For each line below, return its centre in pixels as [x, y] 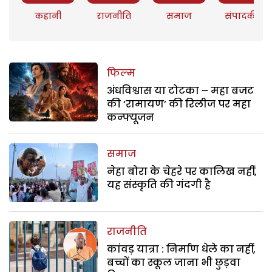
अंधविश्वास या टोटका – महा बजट [181, 90]
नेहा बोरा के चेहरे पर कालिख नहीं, [182, 171]
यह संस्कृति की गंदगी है [159, 185]
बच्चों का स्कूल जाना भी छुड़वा [174, 263]
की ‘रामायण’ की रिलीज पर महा [179, 104]
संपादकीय [245, 15]
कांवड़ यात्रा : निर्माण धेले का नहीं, [182, 250]
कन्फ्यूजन [131, 117]
